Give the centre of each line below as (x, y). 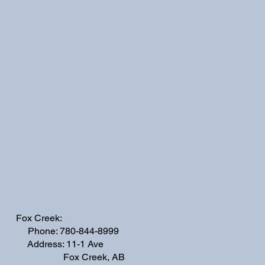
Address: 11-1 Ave (59, 244)
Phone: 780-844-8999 (67, 231)
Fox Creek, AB (70, 257)
